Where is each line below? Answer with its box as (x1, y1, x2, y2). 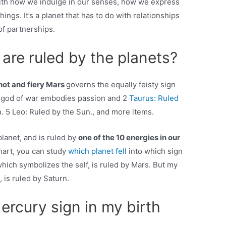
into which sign (127, 146, 183, 156)
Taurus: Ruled (129, 93, 179, 103)
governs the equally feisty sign (66, 80, 176, 90)
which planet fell (68, 146, 127, 156)
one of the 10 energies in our (78, 133, 181, 143)
